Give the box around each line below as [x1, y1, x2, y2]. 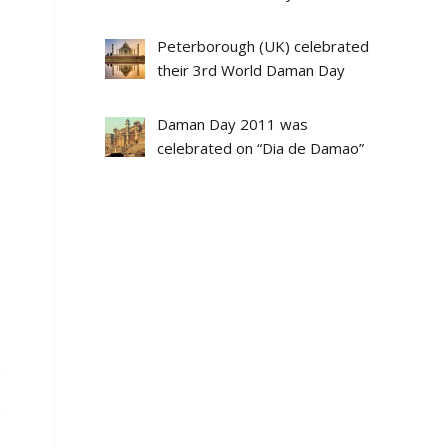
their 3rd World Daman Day [156, 60, 345, 81]
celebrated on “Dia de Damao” [156, 138, 364, 159]
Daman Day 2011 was [156, 114, 308, 135]
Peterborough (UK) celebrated [156, 36, 369, 57]
